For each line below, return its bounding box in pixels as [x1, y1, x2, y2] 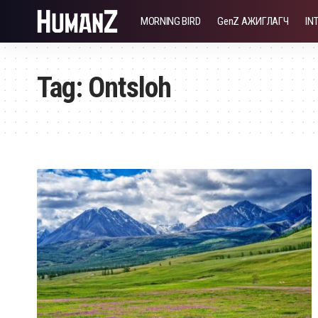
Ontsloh [88, 71, 171, 104]
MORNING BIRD [140, 15, 201, 28]
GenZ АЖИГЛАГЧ [217, 15, 289, 28]
